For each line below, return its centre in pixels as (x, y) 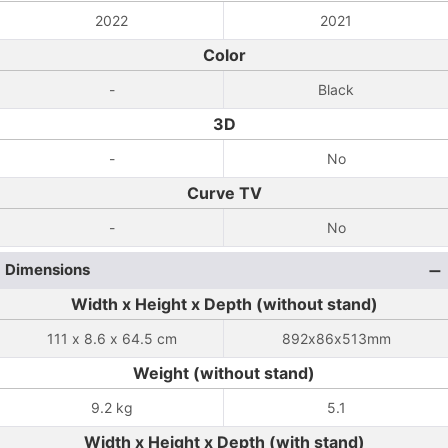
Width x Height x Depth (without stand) (224, 304)
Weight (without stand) (224, 373)
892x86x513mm (336, 338)
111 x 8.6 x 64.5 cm (111, 338)
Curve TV (224, 193)
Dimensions (47, 269)
